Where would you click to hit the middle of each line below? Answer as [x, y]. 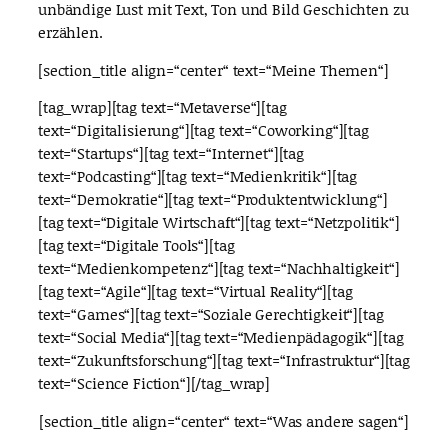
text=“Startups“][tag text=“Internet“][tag [171, 153]
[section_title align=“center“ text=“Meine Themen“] [213, 69]
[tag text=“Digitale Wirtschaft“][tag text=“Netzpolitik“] [219, 222]
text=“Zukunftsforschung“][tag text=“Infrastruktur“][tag [224, 360]
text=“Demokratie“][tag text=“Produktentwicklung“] [213, 199]
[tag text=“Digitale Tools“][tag [136, 245]
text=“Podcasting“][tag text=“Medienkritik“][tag [198, 176]
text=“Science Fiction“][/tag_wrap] [154, 383]
